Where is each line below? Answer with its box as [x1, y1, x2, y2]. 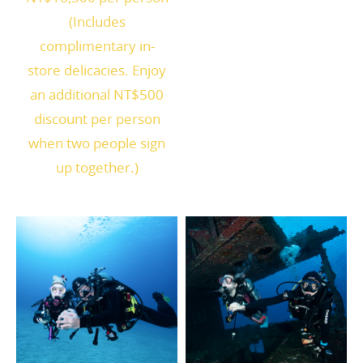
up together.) [55, 158, 139, 177]
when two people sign [28, 134, 165, 153]
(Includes [68, 12, 126, 32]
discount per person [33, 109, 160, 129]
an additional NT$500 [30, 85, 164, 105]
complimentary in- [39, 36, 155, 56]
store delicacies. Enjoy [28, 61, 166, 80]
